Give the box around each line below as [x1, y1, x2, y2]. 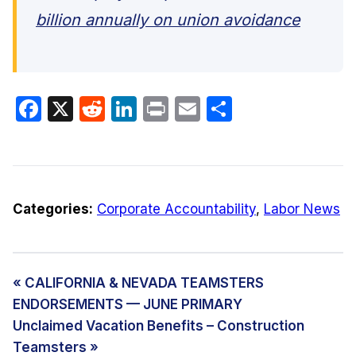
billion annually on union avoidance [36, 10, 300, 29]
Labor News [264, 200, 340, 217]
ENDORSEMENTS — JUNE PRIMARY [13, 296, 242, 312]
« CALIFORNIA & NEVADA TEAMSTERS [13, 274, 264, 291]
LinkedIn [137, 92, 238, 124]
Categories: [13, 200, 93, 217]
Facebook [41, 92, 160, 124]
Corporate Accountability [97, 200, 256, 217]
